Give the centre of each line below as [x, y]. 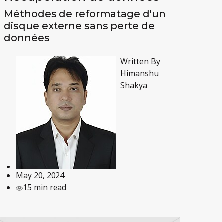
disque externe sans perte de [80, 26]
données [27, 38]
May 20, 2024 [40, 176]
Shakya [134, 85]
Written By [140, 62]
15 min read [45, 188]
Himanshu [140, 74]
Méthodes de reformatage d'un [85, 14]
